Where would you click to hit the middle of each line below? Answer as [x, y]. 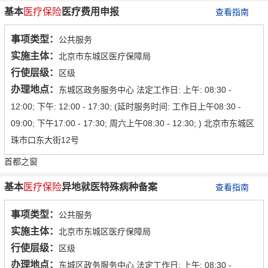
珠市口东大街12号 [45, 140]
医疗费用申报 [90, 12]
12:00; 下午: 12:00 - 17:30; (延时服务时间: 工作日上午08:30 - [126, 107]
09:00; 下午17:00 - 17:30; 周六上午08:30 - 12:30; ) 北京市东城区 [133, 124]
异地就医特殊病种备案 [109, 187]
